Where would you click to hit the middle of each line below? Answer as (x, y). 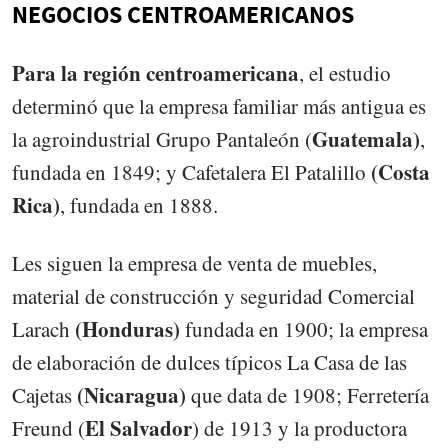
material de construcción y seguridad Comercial (213, 296)
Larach (43, 329)
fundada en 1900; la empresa (304, 329)
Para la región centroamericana (155, 72)
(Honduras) (127, 329)
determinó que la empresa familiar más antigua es (219, 105)
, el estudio (345, 72)
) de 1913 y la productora (299, 428)
